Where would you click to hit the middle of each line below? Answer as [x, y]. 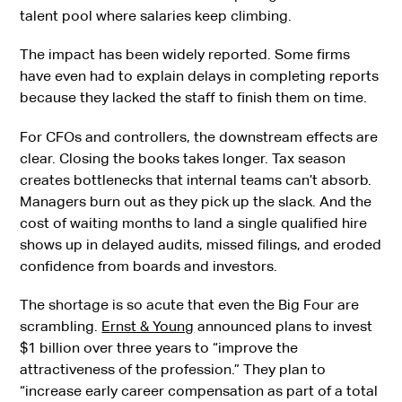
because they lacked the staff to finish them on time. [194, 98]
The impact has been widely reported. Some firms [185, 55]
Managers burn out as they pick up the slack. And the [196, 201]
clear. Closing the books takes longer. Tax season [183, 158]
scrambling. [61, 326]
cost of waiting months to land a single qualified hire [194, 223]
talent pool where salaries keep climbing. [156, 16]
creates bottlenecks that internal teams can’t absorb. [196, 179]
